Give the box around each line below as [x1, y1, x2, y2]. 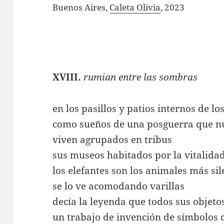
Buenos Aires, [52, 1, 110, 13]
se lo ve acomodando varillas [52, 179, 185, 192]
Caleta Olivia [109, 1, 161, 13]
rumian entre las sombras [83, 70, 198, 83]
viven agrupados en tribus [52, 132, 172, 146]
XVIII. [52, 70, 84, 83]
